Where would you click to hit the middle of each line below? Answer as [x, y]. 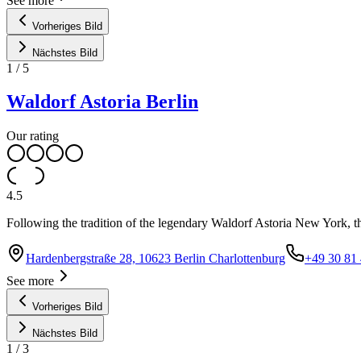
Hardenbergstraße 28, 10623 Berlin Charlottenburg [156, 259]
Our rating [33, 136]
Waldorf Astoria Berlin [102, 102]
